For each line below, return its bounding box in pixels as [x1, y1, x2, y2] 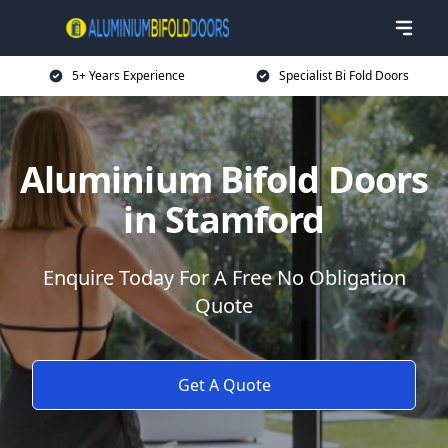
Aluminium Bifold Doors [19, 155, 429, 204]
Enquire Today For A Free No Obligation [42, 264, 406, 291]
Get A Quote [177, 374, 271, 396]
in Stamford [123, 195, 325, 244]
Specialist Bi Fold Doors [279, 67, 409, 84]
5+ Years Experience [71, 67, 185, 84]
